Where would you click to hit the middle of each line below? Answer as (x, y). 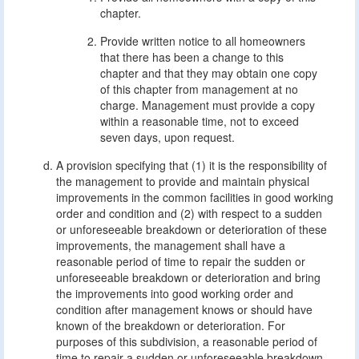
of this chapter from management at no (199, 89)
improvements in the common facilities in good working (195, 197)
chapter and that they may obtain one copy (209, 73)
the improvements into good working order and (175, 293)
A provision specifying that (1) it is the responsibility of (192, 165)
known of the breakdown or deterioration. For (171, 325)
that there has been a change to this (192, 57)
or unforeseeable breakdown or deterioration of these (192, 229)
